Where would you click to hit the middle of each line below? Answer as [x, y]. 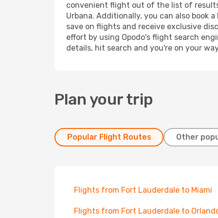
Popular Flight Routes [109, 137]
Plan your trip [104, 99]
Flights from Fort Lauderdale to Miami [143, 190]
